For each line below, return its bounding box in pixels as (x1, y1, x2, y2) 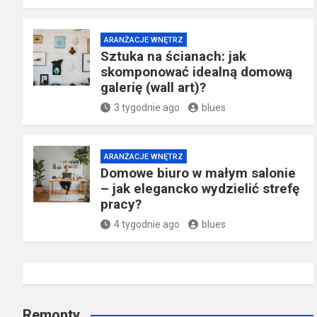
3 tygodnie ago (114, 102, 180, 114)
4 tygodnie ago (114, 219, 180, 231)
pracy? (100, 196, 142, 213)
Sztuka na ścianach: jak (100, 48, 246, 65)
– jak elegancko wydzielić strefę (100, 180, 299, 197)
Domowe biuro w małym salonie (100, 165, 296, 182)
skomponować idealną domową (100, 64, 292, 81)
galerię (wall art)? (100, 79, 206, 96)
